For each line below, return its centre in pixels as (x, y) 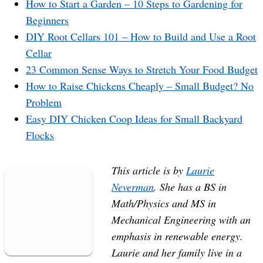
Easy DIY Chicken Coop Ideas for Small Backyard (134, 118)
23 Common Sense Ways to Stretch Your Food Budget (142, 69)
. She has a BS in (190, 186)
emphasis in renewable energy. (177, 236)
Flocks (40, 135)
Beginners (47, 20)
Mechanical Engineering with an (181, 219)
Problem (44, 102)
